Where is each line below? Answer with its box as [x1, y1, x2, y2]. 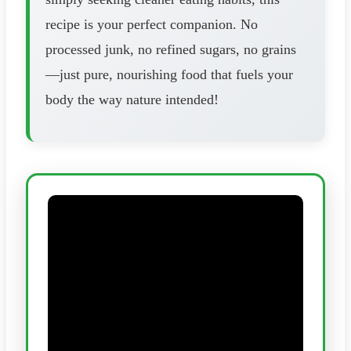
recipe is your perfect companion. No [45, 16, 258, 32]
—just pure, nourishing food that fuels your [45, 66, 293, 82]
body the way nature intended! [45, 91, 219, 107]
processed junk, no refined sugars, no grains [45, 41, 296, 57]
